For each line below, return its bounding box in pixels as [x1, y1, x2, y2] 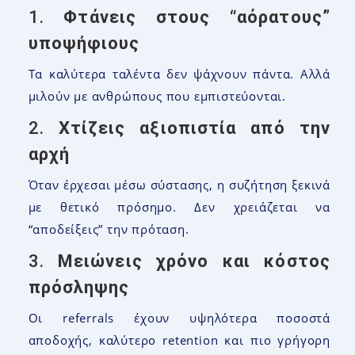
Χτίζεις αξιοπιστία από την [58, 117, 330, 138]
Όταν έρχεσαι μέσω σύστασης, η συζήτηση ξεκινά [28, 176, 330, 193]
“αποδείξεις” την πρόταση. [28, 220, 189, 237]
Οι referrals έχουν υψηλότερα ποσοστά [28, 309, 330, 326]
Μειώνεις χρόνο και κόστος [57, 250, 330, 271]
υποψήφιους [28, 32, 140, 53]
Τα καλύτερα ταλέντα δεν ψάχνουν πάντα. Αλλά [28, 65, 330, 82]
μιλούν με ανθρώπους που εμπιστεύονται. [28, 87, 286, 104]
